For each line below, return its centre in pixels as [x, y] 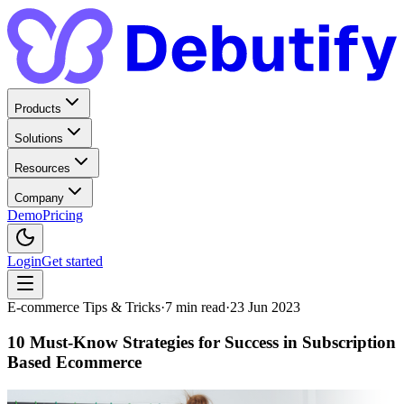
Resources [42, 169]
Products [38, 109]
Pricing [63, 216]
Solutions [39, 139]
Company [39, 198]
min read [199, 308]
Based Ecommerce [74, 363]
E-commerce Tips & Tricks [84, 308]
